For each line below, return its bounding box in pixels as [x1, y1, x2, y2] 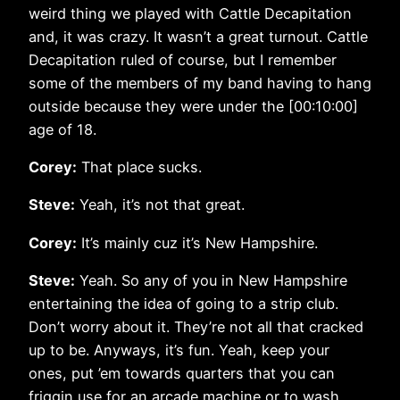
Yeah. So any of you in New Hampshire [75, 271, 347, 289]
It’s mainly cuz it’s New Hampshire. [77, 233, 318, 252]
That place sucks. [77, 158, 202, 177]
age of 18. [29, 120, 96, 138]
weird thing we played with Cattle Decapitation [29, 4, 352, 22]
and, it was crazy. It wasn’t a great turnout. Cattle [29, 27, 368, 46]
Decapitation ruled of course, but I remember [29, 50, 337, 69]
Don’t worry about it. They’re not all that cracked [29, 318, 363, 336]
